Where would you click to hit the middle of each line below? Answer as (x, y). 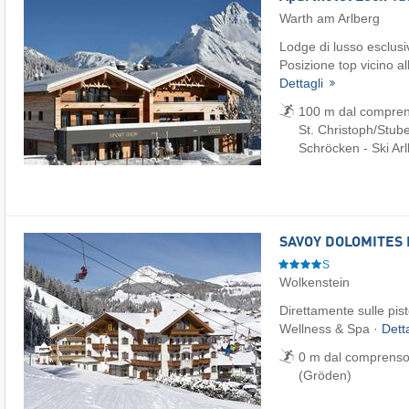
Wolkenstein (315, 283)
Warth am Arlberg (330, 19)
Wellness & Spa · (330, 329)
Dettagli (303, 84)
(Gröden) (325, 376)
